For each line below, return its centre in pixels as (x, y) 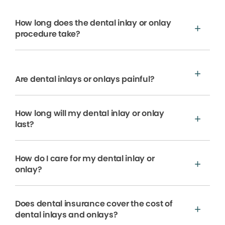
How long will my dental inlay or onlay (90, 113)
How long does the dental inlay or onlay (93, 23)
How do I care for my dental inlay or (85, 158)
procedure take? (48, 34)
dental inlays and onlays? (67, 214)
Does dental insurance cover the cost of (94, 203)
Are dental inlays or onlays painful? (85, 79)
